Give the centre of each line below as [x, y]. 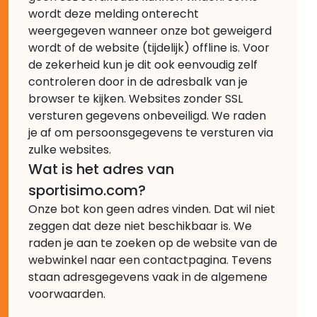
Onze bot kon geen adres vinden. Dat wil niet [152, 209]
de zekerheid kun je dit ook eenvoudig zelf [143, 64]
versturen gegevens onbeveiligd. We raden [147, 115]
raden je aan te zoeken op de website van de [153, 243]
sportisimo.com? [87, 190]
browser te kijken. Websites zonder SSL [136, 98]
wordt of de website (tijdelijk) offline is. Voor [149, 47]
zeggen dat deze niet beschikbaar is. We [140, 226]
